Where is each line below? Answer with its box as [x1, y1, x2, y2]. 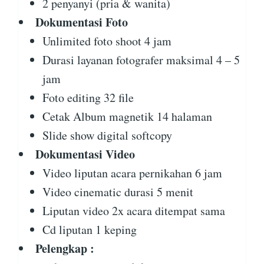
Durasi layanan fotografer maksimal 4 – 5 [42, 52, 240, 68]
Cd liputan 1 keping [42, 222, 137, 238]
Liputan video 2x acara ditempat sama [42, 203, 225, 219]
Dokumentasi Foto [35, 14, 128, 31]
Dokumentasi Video [35, 146, 135, 163]
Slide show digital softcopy [42, 127, 172, 144]
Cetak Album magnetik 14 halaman [42, 108, 212, 125]
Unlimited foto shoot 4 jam [42, 33, 171, 49]
